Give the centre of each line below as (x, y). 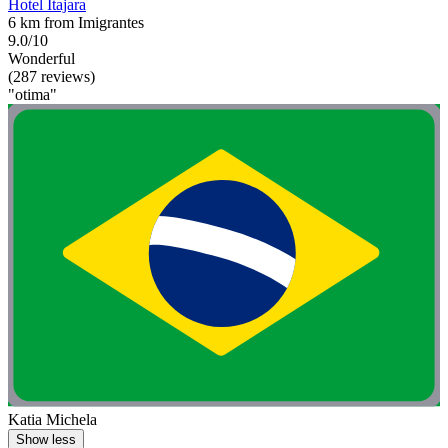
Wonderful (41, 59)
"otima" (32, 95)
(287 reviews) (51, 77)
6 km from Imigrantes (76, 23)
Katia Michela (52, 419)
